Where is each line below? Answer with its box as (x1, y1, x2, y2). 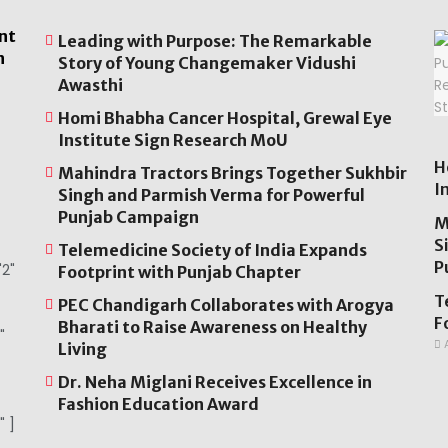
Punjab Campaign (57, 207, 199, 228)
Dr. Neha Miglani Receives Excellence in (57, 372, 372, 393)
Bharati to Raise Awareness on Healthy (57, 317, 367, 338)
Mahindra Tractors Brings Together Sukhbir (57, 163, 407, 184)
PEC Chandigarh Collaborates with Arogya (57, 295, 394, 316)
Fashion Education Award (57, 394, 259, 415)
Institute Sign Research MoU (57, 130, 288, 151)
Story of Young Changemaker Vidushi (57, 53, 356, 74)
